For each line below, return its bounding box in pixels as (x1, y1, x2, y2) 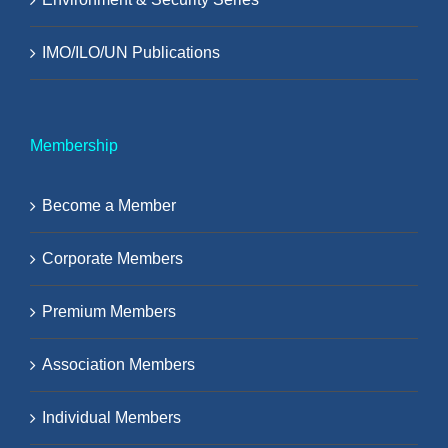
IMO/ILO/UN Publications (42, 44, 220, 61)
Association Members (42, 356, 195, 373)
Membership (30, 137, 118, 154)
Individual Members (42, 409, 181, 426)
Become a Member (42, 197, 176, 214)
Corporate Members (42, 250, 183, 267)
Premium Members (42, 303, 176, 320)
